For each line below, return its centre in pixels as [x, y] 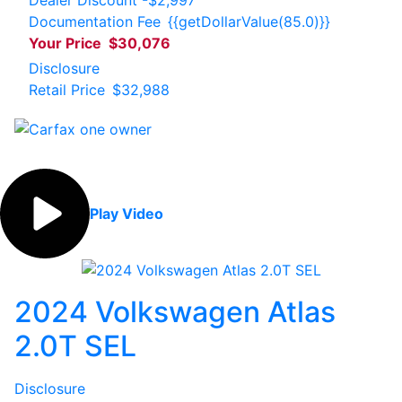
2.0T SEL [75, 346]
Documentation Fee [95, 21]
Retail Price [67, 89]
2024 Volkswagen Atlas [175, 312]
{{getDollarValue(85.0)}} [249, 21]
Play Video [127, 213]
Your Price [65, 43]
